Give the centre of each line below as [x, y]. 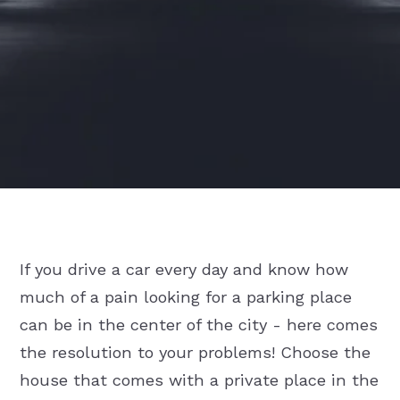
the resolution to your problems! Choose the [195, 353]
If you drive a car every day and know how [183, 270]
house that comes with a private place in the [199, 380]
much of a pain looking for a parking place [185, 297]
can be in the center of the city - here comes [198, 325]
